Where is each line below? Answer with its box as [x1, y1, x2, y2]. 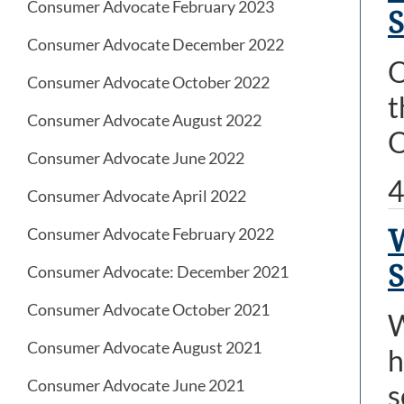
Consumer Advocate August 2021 [27, 337, 262, 358]
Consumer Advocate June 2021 [27, 375, 244, 396]
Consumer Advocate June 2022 [27, 148, 244, 169]
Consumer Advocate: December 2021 [27, 262, 289, 282]
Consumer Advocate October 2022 [27, 72, 270, 93]
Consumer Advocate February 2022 [27, 224, 274, 244]
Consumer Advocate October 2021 [27, 299, 270, 320]
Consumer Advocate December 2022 [27, 34, 284, 55]
